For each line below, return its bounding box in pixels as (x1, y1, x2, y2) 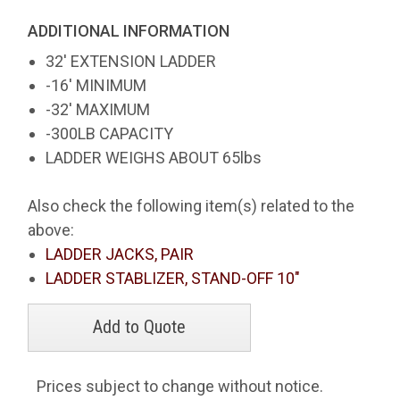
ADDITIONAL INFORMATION (28, 21, 230, 40)
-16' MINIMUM (46, 76, 147, 95)
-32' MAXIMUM (46, 100, 151, 119)
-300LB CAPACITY (46, 124, 174, 143)
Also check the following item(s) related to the (28, 196, 355, 215)
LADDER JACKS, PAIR (46, 245, 195, 263)
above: (28, 221, 75, 239)
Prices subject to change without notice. (37, 377, 324, 396)
